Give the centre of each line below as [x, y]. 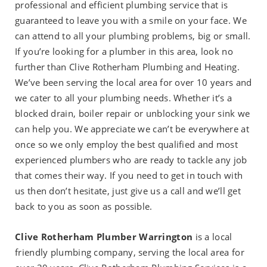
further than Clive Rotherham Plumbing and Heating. [127, 67]
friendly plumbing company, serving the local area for [130, 252]
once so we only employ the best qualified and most [126, 145]
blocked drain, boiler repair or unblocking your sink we [133, 114]
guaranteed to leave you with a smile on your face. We [131, 21]
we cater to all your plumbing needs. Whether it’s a [124, 98]
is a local [212, 237]
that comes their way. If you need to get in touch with [129, 176]
